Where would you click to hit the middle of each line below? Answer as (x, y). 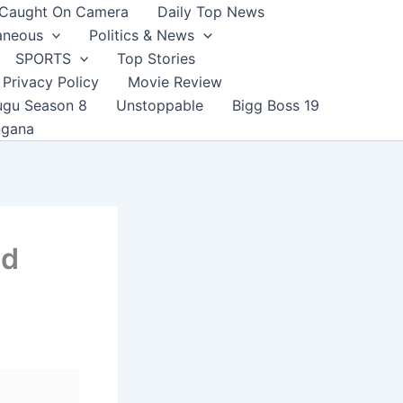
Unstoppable (160, 105)
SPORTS (43, 58)
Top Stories (157, 58)
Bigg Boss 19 (276, 105)
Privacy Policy (50, 82)
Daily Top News (211, 12)
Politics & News (142, 35)
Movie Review (175, 82)
